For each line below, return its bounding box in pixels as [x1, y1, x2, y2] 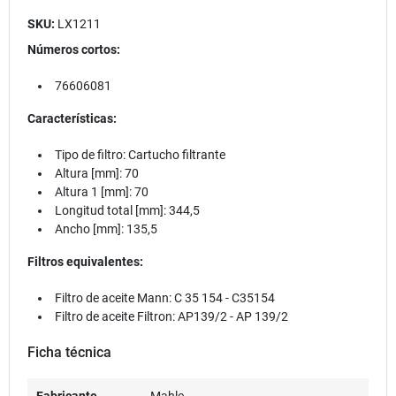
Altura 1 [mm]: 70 [55, 184, 149, 199]
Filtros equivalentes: [27, 254, 143, 269]
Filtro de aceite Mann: [55, 290, 175, 305]
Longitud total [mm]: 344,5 [55, 202, 201, 217]
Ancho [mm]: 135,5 [55, 221, 158, 236]
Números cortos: [27, 42, 120, 57]
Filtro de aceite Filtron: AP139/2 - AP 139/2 [55, 308, 289, 324]
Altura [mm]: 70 [55, 165, 140, 180]
